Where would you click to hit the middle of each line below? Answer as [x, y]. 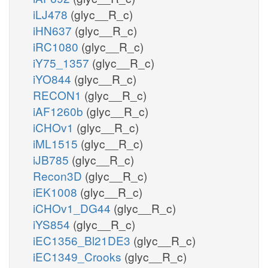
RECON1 [59, 95]
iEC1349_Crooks [79, 256]
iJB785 [52, 159]
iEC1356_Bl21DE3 [83, 240]
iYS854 [53, 224]
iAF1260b [60, 111]
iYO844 [54, 78]
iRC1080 [57, 46]
